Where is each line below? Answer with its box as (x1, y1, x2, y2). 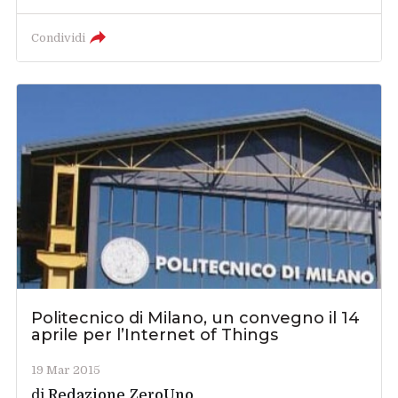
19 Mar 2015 (31, 363, 101, 378)
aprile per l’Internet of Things (31, 325, 279, 346)
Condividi (31, 31, 86, 45)
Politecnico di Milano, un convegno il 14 (31, 308, 361, 329)
